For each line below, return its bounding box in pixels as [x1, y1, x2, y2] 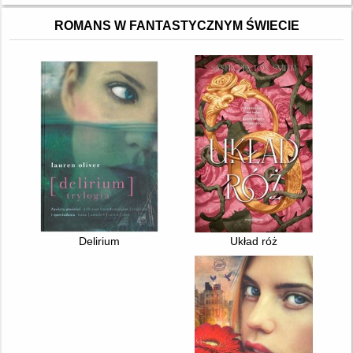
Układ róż [230, 234, 278, 247]
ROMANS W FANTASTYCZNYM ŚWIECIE [54, 19, 299, 33]
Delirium [78, 234, 120, 247]
